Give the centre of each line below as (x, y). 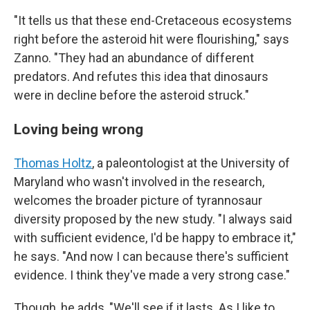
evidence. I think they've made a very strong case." (152, 275)
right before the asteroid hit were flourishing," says (152, 39)
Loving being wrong (79, 129)
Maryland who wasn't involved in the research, (139, 182)
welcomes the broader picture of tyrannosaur (138, 200)
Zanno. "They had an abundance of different (134, 58)
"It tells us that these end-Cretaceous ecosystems (153, 20)
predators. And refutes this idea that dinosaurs (141, 76)
